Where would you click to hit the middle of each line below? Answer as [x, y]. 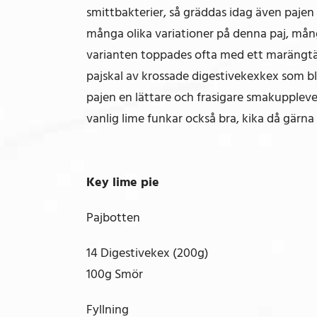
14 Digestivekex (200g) [148, 253]
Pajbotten [113, 217]
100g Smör [115, 274]
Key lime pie [123, 182]
